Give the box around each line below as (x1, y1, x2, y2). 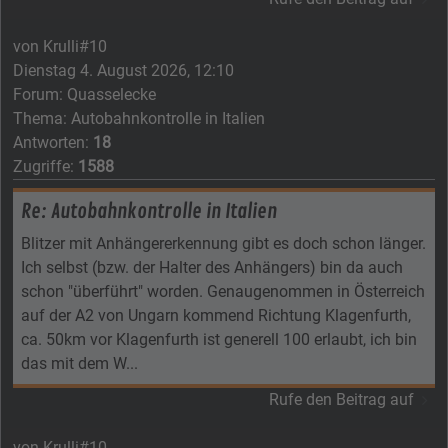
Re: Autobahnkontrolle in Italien (21, 198, 277, 224)
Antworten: (13, 132, 93, 152)
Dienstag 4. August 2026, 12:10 (13, 60, 234, 80)
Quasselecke (67, 84, 156, 104)
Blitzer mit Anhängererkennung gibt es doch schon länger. (21, 233, 426, 253)
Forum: (13, 84, 67, 104)
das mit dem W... (21, 353, 138, 373)
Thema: (13, 108, 71, 128)
